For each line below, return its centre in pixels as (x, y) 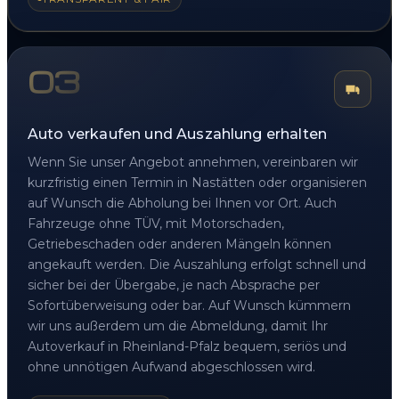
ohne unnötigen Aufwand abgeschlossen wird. (171, 366)
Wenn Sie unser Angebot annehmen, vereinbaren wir (193, 162)
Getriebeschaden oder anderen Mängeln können (179, 244)
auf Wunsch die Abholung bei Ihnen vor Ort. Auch (182, 203)
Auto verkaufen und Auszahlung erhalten (178, 134)
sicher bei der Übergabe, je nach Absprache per (174, 285)
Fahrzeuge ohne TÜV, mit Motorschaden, (156, 223)
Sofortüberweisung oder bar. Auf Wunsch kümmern (189, 305)
